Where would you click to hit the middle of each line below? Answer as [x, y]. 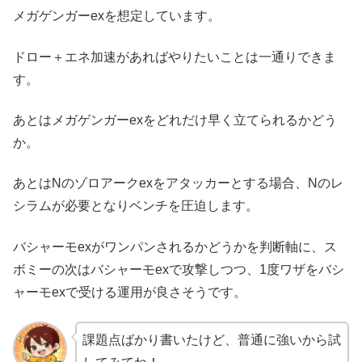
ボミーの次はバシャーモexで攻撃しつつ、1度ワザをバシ [179, 269]
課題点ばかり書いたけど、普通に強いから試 [211, 340]
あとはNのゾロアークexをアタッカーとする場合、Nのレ [178, 183]
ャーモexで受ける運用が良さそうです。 [130, 292]
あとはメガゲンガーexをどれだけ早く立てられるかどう [175, 120]
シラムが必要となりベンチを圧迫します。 [136, 206]
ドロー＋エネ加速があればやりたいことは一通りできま [175, 57]
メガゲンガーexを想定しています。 [117, 16]
